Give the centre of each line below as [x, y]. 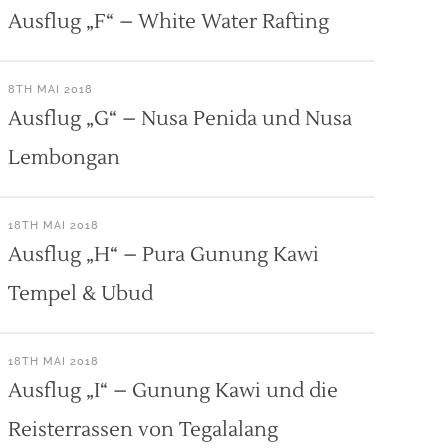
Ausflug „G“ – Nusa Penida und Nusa [179, 119]
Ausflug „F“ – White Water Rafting [168, 22]
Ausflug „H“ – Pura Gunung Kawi [163, 255]
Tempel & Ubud [80, 294]
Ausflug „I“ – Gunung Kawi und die [172, 391]
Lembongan [63, 158]
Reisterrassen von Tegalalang [142, 430]
